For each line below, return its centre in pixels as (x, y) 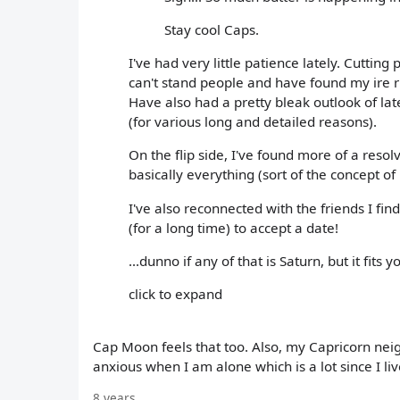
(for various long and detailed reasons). (253, 122)
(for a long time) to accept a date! (233, 227)
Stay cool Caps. (212, 29)
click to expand (175, 293)
